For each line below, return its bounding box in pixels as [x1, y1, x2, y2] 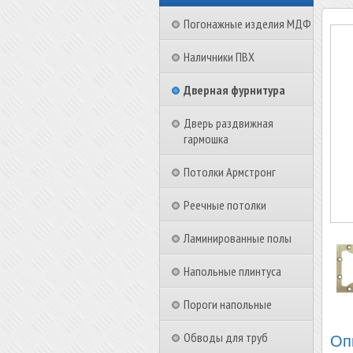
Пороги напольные [184, 296, 272, 312]
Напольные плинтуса [184, 263, 281, 279]
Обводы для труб [184, 329, 268, 345]
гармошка [184, 131, 229, 147]
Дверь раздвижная [184, 115, 273, 131]
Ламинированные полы [184, 230, 292, 246]
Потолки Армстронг [184, 164, 276, 180]
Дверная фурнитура [184, 82, 285, 98]
